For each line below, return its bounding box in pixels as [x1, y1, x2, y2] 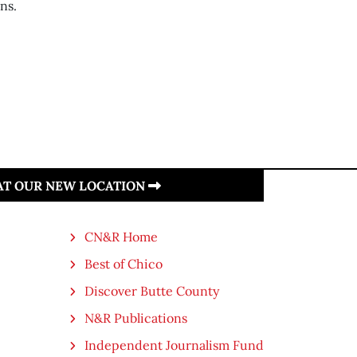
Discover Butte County [84, 283, 219, 299]
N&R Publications [84, 310, 187, 326]
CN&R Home [84, 229, 158, 245]
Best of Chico [84, 256, 163, 272]
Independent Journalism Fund [84, 337, 264, 353]
